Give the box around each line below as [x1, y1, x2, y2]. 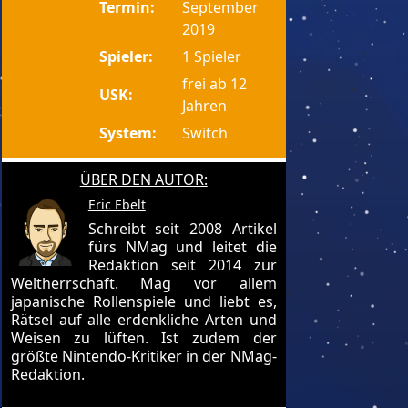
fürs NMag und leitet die [87, 237, 277, 257]
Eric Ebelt [87, 196, 146, 213]
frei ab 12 [182, 74, 248, 94]
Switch [182, 123, 229, 143]
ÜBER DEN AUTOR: [79, 169, 208, 189]
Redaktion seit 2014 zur [87, 255, 277, 275]
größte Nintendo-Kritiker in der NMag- [10, 346, 277, 366]
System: [99, 123, 158, 143]
